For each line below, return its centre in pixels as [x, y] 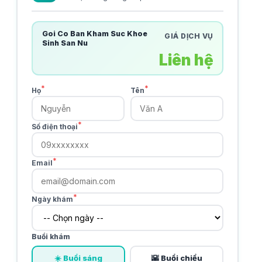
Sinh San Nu [65, 43]
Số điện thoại [55, 127]
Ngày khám [52, 199]
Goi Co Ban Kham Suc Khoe [94, 33]
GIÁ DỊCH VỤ [189, 36]
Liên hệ [186, 60]
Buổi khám [51, 237]
